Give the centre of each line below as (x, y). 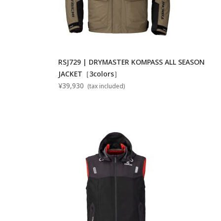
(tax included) (106, 86)
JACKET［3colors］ (90, 74)
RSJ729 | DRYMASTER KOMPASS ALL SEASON (132, 62)
